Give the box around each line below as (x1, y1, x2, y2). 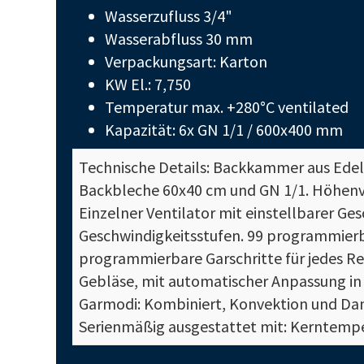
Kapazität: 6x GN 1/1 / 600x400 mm (104, 119, 343, 140)
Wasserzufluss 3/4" (104, 6, 232, 26)
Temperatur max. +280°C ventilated (104, 97, 349, 117)
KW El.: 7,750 (104, 74, 191, 94)
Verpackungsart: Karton (104, 51, 267, 71)
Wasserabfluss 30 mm (104, 28, 253, 49)
